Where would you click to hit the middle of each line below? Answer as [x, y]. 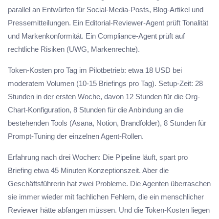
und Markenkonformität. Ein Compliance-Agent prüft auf [96, 36]
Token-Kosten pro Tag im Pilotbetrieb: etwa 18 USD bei [95, 70]
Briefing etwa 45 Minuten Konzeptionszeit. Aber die [88, 170]
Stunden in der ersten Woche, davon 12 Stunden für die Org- [104, 97]
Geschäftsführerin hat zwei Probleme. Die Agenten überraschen [109, 184]
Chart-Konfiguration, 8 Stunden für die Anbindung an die [96, 110]
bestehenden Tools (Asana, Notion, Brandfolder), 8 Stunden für [107, 123]
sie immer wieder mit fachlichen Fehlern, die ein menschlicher [106, 197]
